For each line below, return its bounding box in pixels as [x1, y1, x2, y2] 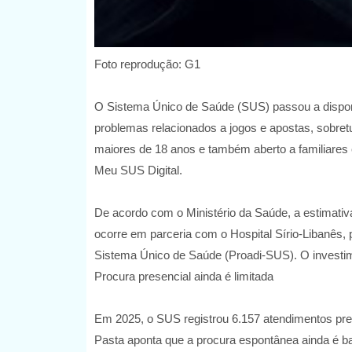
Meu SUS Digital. [93, 163, 182, 178]
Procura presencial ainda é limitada [93, 269, 273, 284]
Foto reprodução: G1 [93, 57, 200, 71]
